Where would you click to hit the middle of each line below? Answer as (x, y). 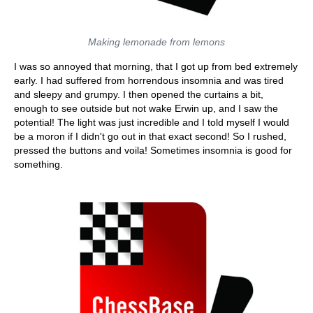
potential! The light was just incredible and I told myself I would (152, 122)
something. (38, 164)
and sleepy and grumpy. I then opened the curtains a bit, (139, 94)
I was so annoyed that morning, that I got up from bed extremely (156, 66)
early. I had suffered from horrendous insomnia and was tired (149, 80)
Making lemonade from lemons (156, 42)
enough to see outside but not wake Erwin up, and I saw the (146, 108)
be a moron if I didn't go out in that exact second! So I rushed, (150, 136)
